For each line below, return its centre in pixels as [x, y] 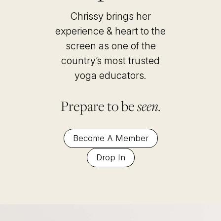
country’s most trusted [110, 61]
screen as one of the [110, 46]
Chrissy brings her [110, 17]
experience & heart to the [110, 31]
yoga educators [109, 76]
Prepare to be [97, 106]
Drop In [110, 158]
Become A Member [110, 138]
